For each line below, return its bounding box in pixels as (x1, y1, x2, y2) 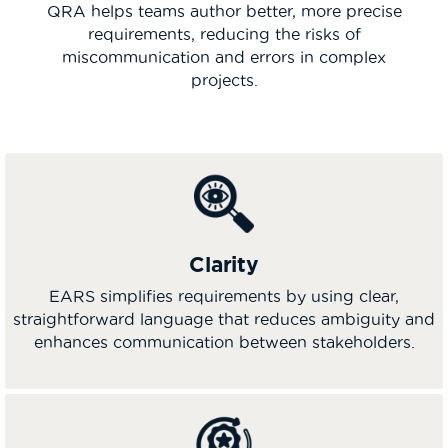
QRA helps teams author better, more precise (46, 2, 402, 20)
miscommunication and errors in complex (62, 48, 386, 66)
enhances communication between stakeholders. (33, 332, 415, 351)
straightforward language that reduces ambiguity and (13, 309, 435, 328)
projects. (190, 71, 258, 89)
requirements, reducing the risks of (87, 25, 361, 43)
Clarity (189, 251, 259, 276)
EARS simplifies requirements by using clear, (49, 286, 399, 305)
